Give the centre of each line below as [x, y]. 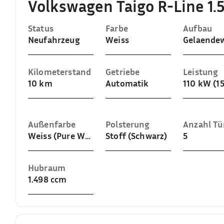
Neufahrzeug [54, 39]
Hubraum [47, 167]
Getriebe [123, 71]
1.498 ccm [47, 179]
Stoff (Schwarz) [136, 135]
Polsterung [128, 124]
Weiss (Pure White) [87, 135]
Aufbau [198, 28]
